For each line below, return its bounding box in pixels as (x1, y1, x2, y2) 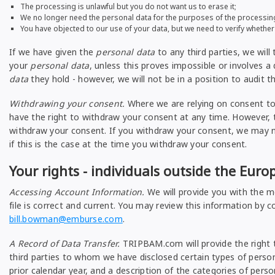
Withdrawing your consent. (9, 98, 125, 109)
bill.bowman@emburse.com (9, 213, 123, 225)
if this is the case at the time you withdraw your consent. (9, 138, 247, 150)
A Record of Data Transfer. (9, 238, 120, 249)
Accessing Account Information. (9, 186, 145, 198)
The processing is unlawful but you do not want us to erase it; (20, 1, 236, 12)
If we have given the (9, 46, 96, 58)
